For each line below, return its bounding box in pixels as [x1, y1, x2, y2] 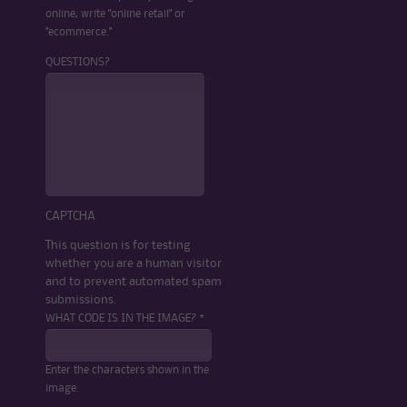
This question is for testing [45, 239, 190, 251]
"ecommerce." [45, 26, 112, 37]
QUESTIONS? [45, 56, 111, 67]
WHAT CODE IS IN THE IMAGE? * [45, 313, 204, 323]
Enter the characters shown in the [45, 364, 209, 375]
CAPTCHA [45, 210, 95, 222]
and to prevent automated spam [45, 275, 222, 287]
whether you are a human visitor [45, 257, 222, 269]
